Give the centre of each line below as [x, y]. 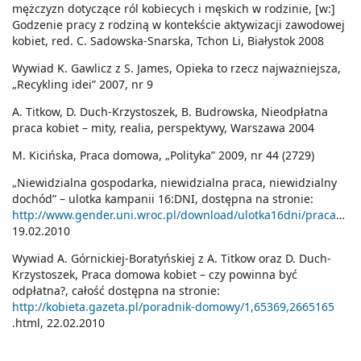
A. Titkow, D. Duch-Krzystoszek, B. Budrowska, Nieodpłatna [170, 112]
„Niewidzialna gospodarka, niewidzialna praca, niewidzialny [174, 183]
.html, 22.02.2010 [58, 323]
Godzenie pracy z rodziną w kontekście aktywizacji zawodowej [178, 25]
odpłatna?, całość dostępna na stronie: [116, 291]
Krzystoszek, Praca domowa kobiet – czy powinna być [155, 275]
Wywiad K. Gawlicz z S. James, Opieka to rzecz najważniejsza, [176, 68]
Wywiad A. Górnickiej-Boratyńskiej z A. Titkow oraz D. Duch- [172, 259]
